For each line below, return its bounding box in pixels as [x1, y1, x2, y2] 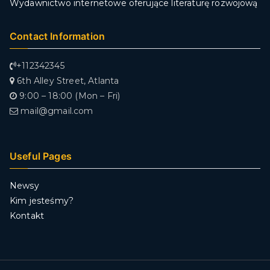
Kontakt [10, 210, 45, 222]
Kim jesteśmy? [10, 195, 74, 207]
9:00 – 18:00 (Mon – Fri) [17, 90, 121, 102]
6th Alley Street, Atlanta [14, 75, 119, 87]
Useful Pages [10, 150, 72, 163]
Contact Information [10, 30, 105, 43]
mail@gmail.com [18, 105, 93, 117]
